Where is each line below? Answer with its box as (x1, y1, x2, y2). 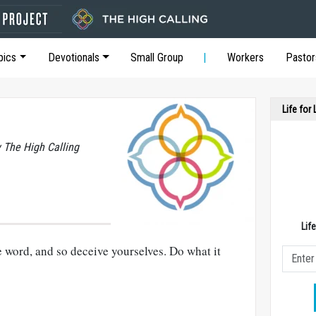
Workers (227, 51, 265, 64)
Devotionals (47, 51, 99, 64)
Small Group (130, 51, 184, 64)
